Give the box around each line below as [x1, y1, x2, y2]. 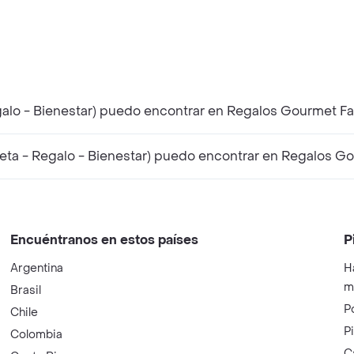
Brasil [10, 283, 42, 298]
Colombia [10, 327, 63, 342]
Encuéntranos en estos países [10, 232, 199, 248]
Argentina [10, 261, 64, 276]
